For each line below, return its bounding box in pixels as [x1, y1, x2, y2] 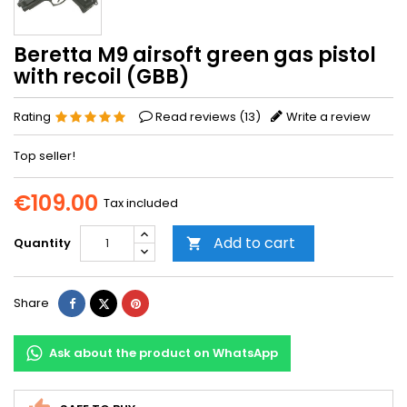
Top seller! [14, 146, 75, 164]
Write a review [286, 107, 371, 125]
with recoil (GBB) [14, 62, 190, 91]
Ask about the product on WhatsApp [49, 343, 278, 362]
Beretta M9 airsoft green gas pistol [14, 40, 376, 69]
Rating [14, 107, 54, 125]
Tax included [104, 194, 178, 212]
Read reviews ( [155, 107, 244, 125]
